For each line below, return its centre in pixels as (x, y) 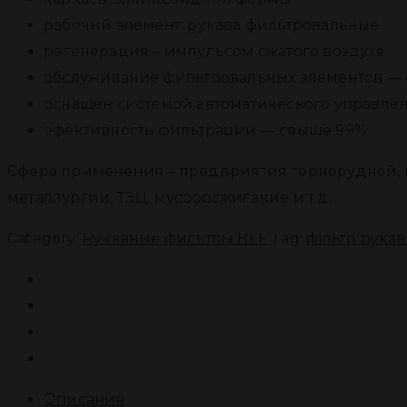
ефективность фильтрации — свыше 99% (205, 130)
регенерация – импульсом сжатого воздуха (214, 51)
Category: (45, 238)
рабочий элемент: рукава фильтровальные (212, 25)
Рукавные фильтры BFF (175, 238)
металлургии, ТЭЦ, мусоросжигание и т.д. (169, 197)
